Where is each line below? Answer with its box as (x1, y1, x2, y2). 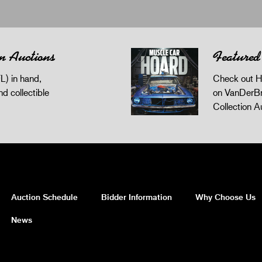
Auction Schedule (11, 191, 78, 202)
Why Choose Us (195, 191, 256, 202)
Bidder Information (101, 191, 172, 202)
